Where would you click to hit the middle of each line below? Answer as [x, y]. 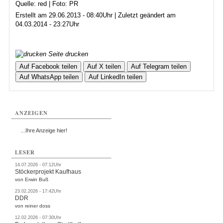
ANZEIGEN [32, 113]
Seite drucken [67, 54]
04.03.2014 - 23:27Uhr [47, 24]
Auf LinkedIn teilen [115, 77]
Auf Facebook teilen [48, 66]
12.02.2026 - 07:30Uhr [38, 218]
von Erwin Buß [32, 179]
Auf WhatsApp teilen [49, 77]
